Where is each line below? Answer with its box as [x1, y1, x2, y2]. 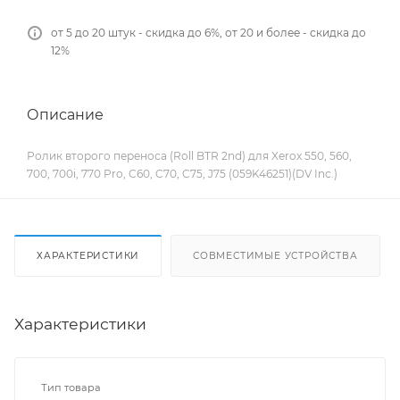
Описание [27, 105, 104, 123]
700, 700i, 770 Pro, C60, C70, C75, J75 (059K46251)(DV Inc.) [27, 167, 337, 181]
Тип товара [41, 381, 101, 395]
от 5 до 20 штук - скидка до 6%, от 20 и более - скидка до [51, 26, 366, 40]
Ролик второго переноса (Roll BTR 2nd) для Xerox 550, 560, [27, 149, 352, 163]
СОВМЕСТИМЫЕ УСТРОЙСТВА [193, 250, 358, 262]
